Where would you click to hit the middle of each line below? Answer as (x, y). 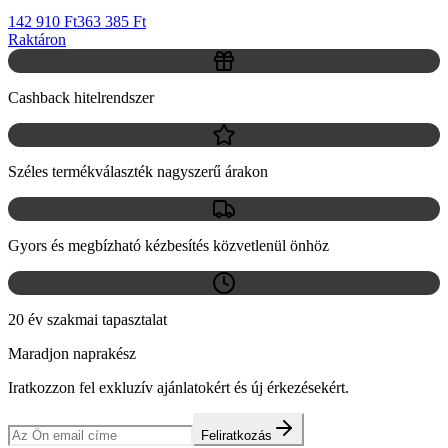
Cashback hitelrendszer (81, 97)
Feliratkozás (236, 435)
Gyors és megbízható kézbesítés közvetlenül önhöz (168, 245)
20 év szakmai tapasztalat (87, 319)
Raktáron (37, 39)
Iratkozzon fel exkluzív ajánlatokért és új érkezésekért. (178, 387)
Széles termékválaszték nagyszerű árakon (138, 171)
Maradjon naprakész (72, 353)
